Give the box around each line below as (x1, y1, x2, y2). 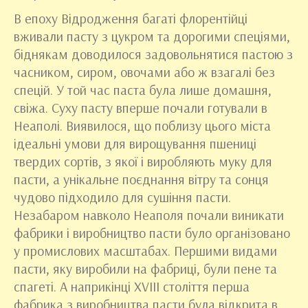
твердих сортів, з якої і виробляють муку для (14, 153, 272, 170)
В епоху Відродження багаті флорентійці (14, 10, 247, 27)
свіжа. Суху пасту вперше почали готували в (14, 99, 267, 116)
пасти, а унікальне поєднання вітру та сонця (14, 170, 269, 188)
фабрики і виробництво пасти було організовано (14, 224, 290, 241)
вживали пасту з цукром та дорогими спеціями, (14, 27, 290, 45)
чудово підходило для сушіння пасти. (14, 188, 231, 206)
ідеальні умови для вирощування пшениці (14, 135, 256, 152)
